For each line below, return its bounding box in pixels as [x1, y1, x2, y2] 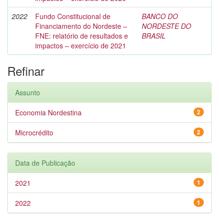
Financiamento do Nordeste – [35, 21, 127, 31]
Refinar [7, 62, 44, 79]
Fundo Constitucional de [35, 11, 110, 21]
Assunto [15, 88, 40, 97]
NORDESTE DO [142, 21, 191, 31]
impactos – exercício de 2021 [35, 41, 126, 50]
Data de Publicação [15, 158, 75, 168]
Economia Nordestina [15, 108, 82, 117]
